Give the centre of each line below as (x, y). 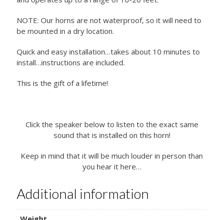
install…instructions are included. (70, 62)
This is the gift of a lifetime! (62, 83)
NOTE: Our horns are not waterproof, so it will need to (109, 20)
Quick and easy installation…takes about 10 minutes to (108, 51)
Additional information (82, 193)
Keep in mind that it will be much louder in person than (112, 155)
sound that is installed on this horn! (112, 135)
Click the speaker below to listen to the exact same (112, 124)
